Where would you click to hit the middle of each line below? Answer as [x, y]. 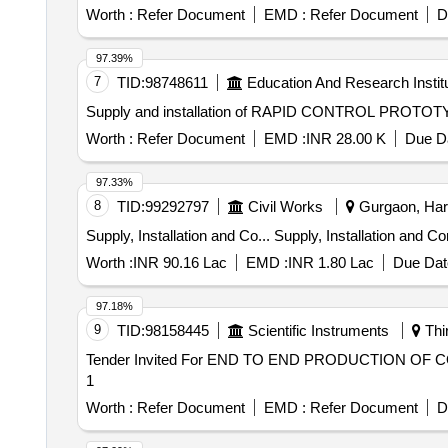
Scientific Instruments [318, 330]
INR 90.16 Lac [179, 262]
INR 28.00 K [345, 138]
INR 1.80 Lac [330, 262]
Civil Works [285, 206]
